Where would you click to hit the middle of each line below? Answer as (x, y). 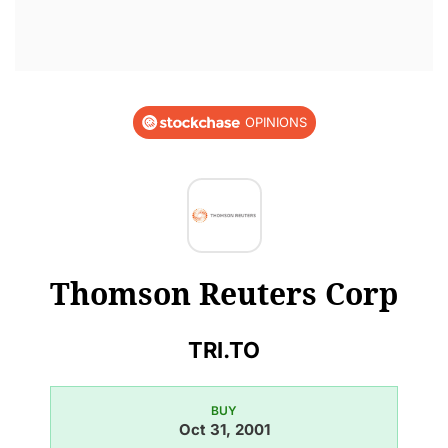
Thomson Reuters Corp (224, 293)
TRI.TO (224, 349)
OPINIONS (275, 122)
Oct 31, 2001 (224, 429)
